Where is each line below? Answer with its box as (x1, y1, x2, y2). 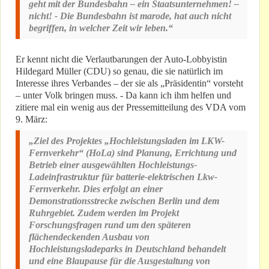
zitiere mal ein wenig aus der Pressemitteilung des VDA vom (16, 102, 246, 113)
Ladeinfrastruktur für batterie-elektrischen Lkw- (29, 172, 217, 183)
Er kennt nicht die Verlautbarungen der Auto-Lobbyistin (16, 54, 227, 65)
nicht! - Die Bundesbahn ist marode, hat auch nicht (29, 11, 231, 22)
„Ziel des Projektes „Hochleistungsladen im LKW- (29, 136, 225, 147)
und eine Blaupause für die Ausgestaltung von (29, 256, 210, 267)
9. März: (16, 114, 47, 125)
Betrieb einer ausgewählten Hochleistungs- (29, 160, 197, 171)
